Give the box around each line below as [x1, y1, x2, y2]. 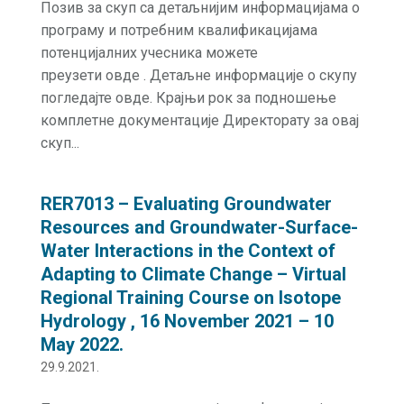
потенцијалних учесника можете [40, 44, 258, 61]
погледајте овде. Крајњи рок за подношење [40, 89, 336, 106]
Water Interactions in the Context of [40, 240, 335, 262]
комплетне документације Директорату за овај [40, 112, 359, 129]
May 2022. [40, 334, 124, 355]
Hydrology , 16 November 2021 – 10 [40, 310, 334, 332]
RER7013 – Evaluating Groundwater [40, 193, 332, 215]
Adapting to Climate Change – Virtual [40, 263, 346, 285]
